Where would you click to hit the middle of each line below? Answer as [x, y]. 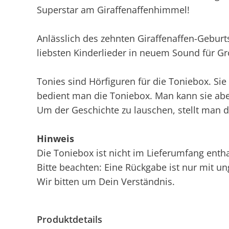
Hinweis [55, 139]
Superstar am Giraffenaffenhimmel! [113, 10]
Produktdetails [70, 219]
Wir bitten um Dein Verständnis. [106, 181]
